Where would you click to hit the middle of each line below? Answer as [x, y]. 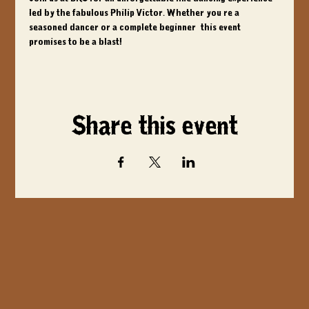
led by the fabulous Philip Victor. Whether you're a [136, 13]
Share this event [154, 127]
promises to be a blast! [76, 42]
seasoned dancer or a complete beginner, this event [136, 28]
